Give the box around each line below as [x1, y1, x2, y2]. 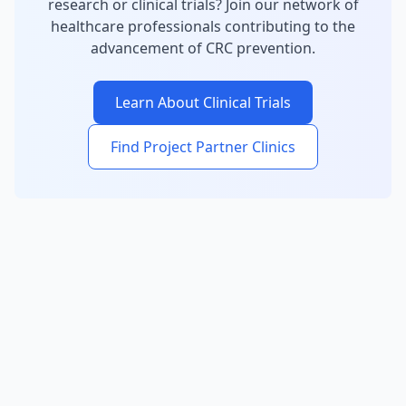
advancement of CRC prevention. [91, 38, 315, 58]
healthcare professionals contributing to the [51, 16, 355, 36]
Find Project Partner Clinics [111, 137, 295, 157]
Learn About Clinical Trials [115, 92, 291, 112]
